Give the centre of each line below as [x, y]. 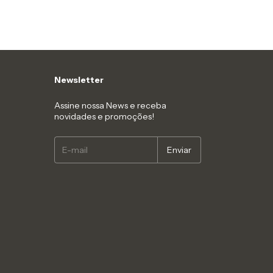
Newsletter [79, 80]
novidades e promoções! [104, 117]
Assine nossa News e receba [110, 106]
